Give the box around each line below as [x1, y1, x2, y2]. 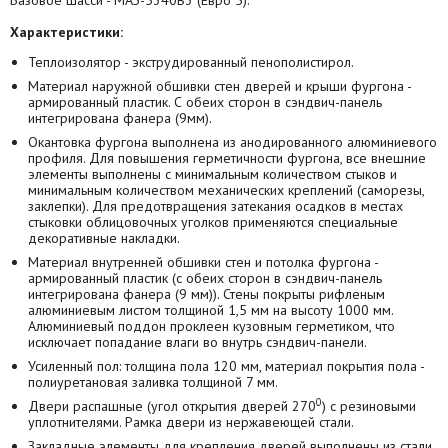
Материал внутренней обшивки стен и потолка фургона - [28, 253, 378, 272]
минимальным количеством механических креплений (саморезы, [28, 181, 424, 200]
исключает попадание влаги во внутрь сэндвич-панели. [28, 333, 367, 352]
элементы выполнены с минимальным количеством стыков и [28, 165, 397, 184]
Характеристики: [10, 23, 123, 42]
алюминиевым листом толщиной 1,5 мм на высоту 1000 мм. [28, 301, 393, 320]
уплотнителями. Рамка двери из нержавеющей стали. [28, 413, 354, 432]
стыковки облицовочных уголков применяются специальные [28, 213, 398, 232]
